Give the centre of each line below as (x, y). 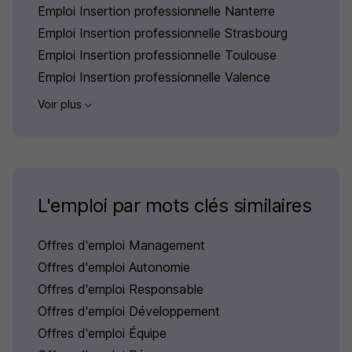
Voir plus (61, 104)
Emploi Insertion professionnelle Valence (154, 77)
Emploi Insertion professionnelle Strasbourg (163, 33)
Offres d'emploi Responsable (121, 290)
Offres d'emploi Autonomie (114, 268)
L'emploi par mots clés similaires (175, 206)
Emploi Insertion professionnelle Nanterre (156, 11)
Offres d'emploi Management (121, 246)
